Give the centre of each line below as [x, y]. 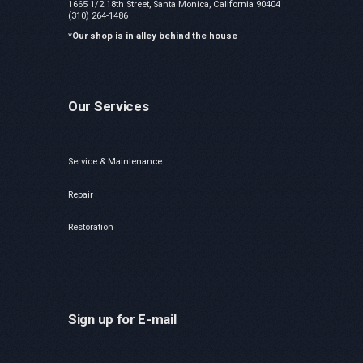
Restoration [91, 228]
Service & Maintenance [115, 162]
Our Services [109, 107]
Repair [81, 194]
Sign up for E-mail [122, 319]
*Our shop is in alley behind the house [153, 36]
